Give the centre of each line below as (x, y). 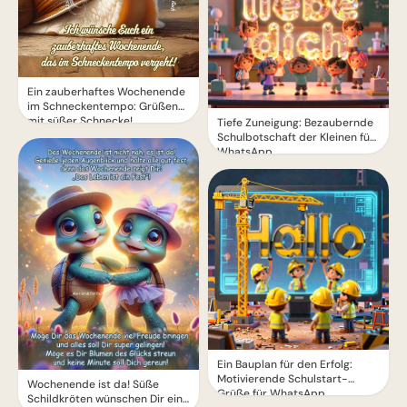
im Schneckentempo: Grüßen (103, 106)
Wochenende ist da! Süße (93, 384)
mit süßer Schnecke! (80, 120)
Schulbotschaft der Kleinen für (296, 137)
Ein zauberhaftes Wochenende (106, 91)
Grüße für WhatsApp (271, 393)
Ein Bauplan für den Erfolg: (285, 364)
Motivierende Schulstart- (283, 378)
